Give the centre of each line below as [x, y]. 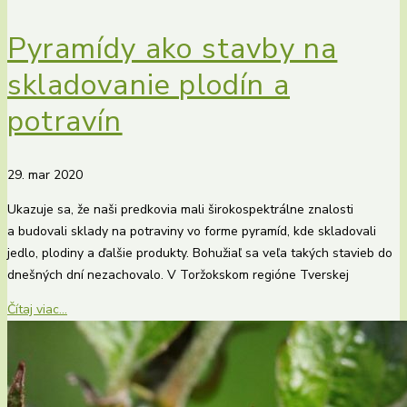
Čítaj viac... [37, 309]
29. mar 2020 [45, 174]
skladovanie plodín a [149, 85]
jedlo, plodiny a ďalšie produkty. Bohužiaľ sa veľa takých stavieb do [200, 253]
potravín [65, 122]
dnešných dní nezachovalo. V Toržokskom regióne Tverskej [178, 274]
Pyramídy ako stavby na [173, 49]
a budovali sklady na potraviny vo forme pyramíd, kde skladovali [192, 231]
